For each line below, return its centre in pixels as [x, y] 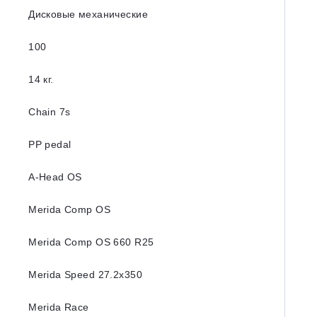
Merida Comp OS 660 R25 [91, 242]
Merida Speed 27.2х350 [85, 275]
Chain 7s [50, 112]
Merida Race [59, 307]
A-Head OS [55, 177]
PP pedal [50, 144]
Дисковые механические [88, 14]
